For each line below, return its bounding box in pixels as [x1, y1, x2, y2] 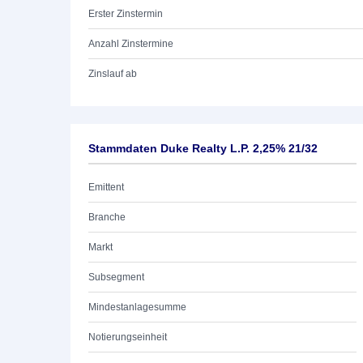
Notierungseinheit [88, 331, 167, 343]
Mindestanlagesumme [88, 301, 186, 313]
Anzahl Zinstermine [88, 38, 173, 49]
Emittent [88, 181, 124, 193]
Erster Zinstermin [88, 8, 163, 19]
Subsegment [88, 271, 144, 283]
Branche [88, 211, 126, 223]
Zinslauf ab [88, 68, 137, 79]
